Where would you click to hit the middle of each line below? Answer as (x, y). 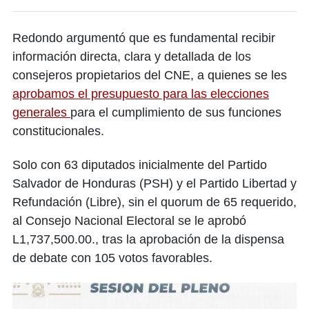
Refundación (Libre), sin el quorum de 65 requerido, (154, 202)
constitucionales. (58, 131)
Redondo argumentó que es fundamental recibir (144, 38)
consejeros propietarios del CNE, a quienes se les (150, 76)
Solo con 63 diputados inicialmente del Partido (140, 165)
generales (41, 113)
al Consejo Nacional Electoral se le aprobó (129, 221)
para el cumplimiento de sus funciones (176, 113)
